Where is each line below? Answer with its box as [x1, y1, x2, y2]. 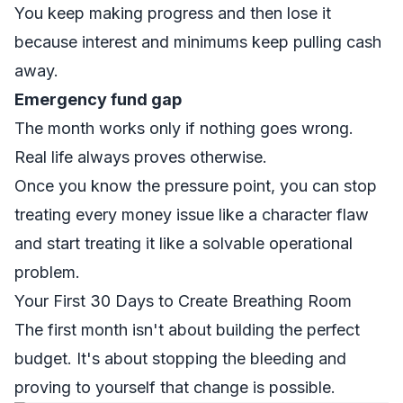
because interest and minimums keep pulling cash [14, 32, 381, 51]
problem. [14, 263, 80, 282]
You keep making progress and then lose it [14, 4, 331, 22]
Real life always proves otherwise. [14, 148, 267, 166]
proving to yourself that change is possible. [14, 378, 336, 397]
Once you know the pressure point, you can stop [14, 176, 377, 195]
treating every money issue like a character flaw [14, 205, 369, 224]
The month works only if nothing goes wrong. [14, 119, 354, 138]
